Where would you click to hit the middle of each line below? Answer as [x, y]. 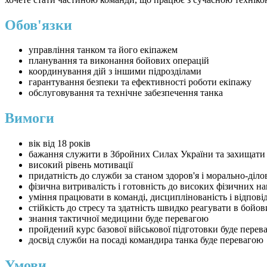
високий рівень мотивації [81, 165]
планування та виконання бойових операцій [119, 61]
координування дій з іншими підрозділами [115, 72]
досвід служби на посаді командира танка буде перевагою [146, 240]
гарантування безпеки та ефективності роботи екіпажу [140, 82]
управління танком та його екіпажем [103, 50]
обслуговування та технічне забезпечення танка [126, 93]
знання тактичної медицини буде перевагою [119, 219]
